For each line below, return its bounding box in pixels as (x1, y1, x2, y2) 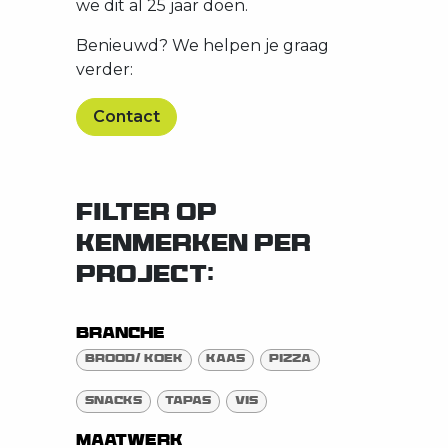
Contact (93, 107, 160, 126)
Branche (76, 326, 165, 343)
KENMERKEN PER (76, 233, 311, 259)
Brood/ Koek (84, 353, 183, 367)
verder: (76, 60, 133, 79)
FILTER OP (76, 202, 217, 228)
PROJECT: (76, 264, 214, 290)
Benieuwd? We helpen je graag (76, 36, 329, 55)
